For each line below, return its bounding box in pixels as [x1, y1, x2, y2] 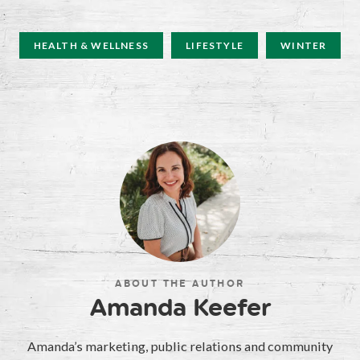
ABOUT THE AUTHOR [115, 278, 245, 290]
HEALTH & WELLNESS [33, 39, 149, 52]
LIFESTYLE [186, 39, 243, 52]
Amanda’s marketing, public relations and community [27, 338, 333, 354]
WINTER [280, 39, 327, 52]
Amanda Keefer [89, 292, 271, 323]
